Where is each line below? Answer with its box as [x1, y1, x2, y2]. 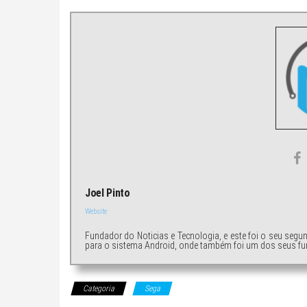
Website [85, 206, 107, 216]
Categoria [83, 283, 114, 293]
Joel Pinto [85, 186, 130, 199]
